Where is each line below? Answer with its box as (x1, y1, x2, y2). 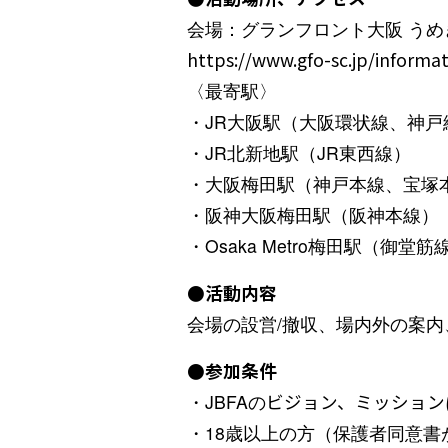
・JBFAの (187, 389, 266, 415)
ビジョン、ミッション (266, 389, 445, 415)
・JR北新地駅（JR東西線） (187, 140, 411, 166)
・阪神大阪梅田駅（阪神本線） (187, 202, 439, 228)
